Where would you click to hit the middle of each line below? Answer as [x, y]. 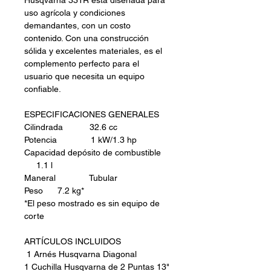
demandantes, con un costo [77, 26]
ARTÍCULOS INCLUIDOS [73, 242]
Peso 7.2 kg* [54, 191]
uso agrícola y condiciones [75, 13]
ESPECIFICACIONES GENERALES [92, 115]
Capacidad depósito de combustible [93, 153]
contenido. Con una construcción [87, 38]
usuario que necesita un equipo [84, 77]
